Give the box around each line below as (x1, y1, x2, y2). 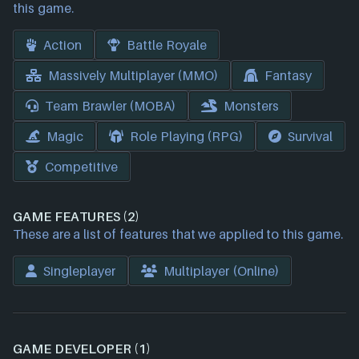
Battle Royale (127, 37, 207, 53)
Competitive (45, 159, 118, 175)
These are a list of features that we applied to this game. (13, 226, 343, 242)
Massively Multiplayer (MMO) (48, 67, 219, 83)
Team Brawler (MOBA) (45, 98, 176, 114)
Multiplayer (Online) (163, 263, 279, 279)
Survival (288, 128, 333, 144)
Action (43, 37, 82, 53)
